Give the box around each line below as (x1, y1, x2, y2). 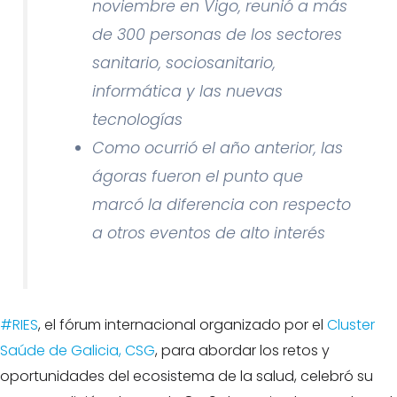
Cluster (327, 315, 375, 336)
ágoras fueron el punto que (92, 166, 304, 188)
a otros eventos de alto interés (92, 222, 326, 245)
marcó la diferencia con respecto (92, 194, 352, 216)
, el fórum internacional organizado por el (38, 315, 327, 336)
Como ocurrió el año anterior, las (92, 137, 344, 160)
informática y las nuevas (92, 81, 284, 103)
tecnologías (92, 109, 183, 131)
